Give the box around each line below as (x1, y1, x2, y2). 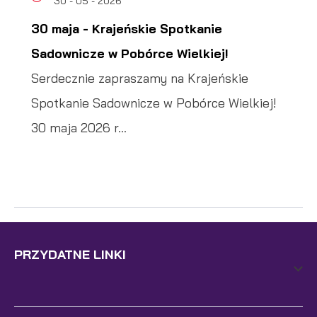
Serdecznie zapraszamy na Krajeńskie (31, 70, 248, 86)
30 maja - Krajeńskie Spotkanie (31, 21, 222, 37)
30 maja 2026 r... (31, 120, 127, 136)
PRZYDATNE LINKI (14, 246, 126, 263)
